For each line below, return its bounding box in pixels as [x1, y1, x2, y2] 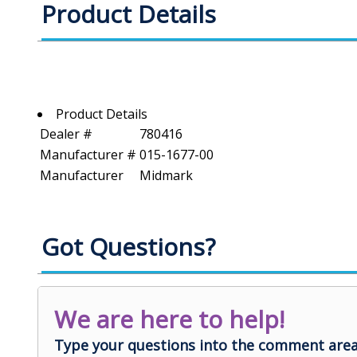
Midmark [139, 166, 193, 184]
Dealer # [40, 124, 92, 143]
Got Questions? [41, 229, 215, 263]
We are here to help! [54, 302, 284, 335]
